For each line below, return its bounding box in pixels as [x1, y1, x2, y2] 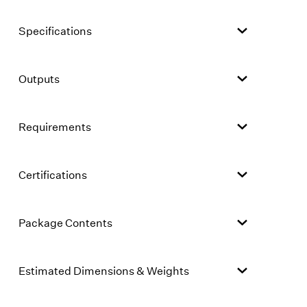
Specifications [18, 23, 92, 38]
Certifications [18, 167, 87, 182]
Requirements [18, 119, 91, 134]
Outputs [18, 71, 60, 86]
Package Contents [18, 215, 112, 230]
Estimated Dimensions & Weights [18, 263, 189, 278]
